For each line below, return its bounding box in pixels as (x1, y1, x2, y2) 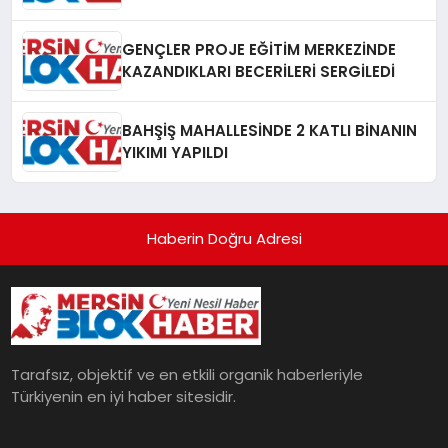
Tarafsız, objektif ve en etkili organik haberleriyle (11, 363, 364, 385)
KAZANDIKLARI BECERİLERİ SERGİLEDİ (122, 60, 396, 82)
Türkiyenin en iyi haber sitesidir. (11, 385, 237, 407)
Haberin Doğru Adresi (146, 227, 302, 249)
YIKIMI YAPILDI (122, 141, 229, 163)
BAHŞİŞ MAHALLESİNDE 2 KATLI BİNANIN (122, 119, 418, 141)
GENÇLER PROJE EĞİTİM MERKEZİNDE (122, 38, 397, 60)
